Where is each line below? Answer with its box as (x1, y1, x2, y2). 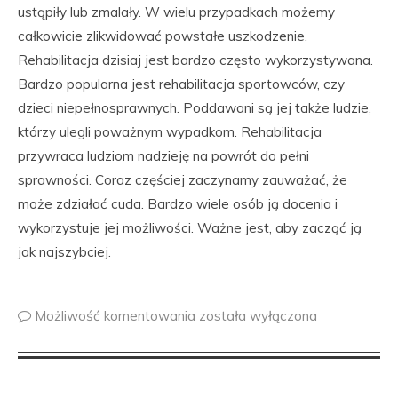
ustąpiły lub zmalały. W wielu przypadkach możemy (18, 4, 335, 20)
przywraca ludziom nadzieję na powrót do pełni (18, 147, 309, 164)
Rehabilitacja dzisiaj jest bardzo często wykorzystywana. (18, 52, 373, 68)
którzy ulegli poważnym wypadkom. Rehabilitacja (18, 123, 322, 140)
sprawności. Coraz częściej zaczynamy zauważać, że (18, 171, 347, 188)
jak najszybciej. (18, 243, 111, 260)
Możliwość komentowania (35, 307, 199, 324)
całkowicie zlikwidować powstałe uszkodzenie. (18, 28, 307, 44)
